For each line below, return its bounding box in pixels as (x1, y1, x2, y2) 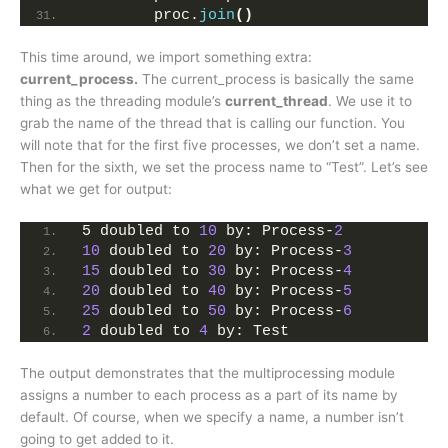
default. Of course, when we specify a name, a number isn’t (20, 408, 404, 425)
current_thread (225, 93, 328, 110)
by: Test (208, 322, 289, 340)
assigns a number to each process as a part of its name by (20, 386, 398, 403)
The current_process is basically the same (138, 71, 414, 88)
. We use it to (328, 93, 412, 110)
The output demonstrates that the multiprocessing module (20, 364, 395, 381)
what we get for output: (20, 181, 172, 198)
